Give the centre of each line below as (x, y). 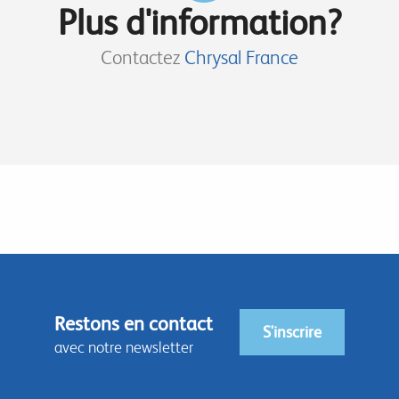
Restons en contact (134, 323)
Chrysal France (241, 57)
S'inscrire (292, 331)
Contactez (140, 57)
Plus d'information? (199, 22)
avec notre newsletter (124, 346)
